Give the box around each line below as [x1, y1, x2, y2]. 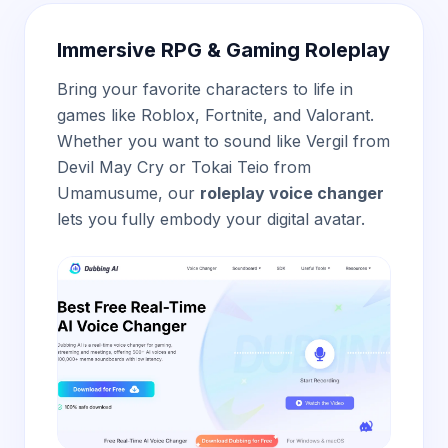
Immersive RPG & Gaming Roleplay [57, 38, 390, 62]
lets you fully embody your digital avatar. [57, 209, 365, 229]
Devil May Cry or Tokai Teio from [57, 157, 311, 177]
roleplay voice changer [200, 183, 384, 203]
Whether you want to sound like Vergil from [57, 131, 390, 151]
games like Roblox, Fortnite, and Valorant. [57, 105, 374, 125]
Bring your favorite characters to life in [57, 79, 353, 99]
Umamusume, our [57, 183, 200, 203]
